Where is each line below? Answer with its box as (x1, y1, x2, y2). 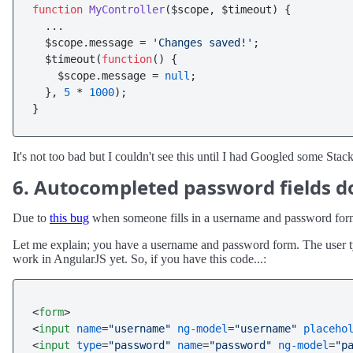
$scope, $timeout (171, 3, 272, 16)
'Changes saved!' (152, 36, 253, 49)
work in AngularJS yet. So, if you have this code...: (13, 252, 266, 266)
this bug (50, 211, 89, 225)
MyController (89, 3, 165, 16)
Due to (13, 211, 50, 225)
